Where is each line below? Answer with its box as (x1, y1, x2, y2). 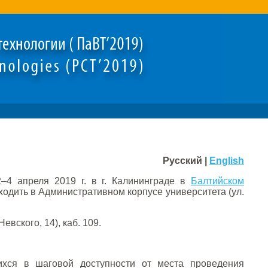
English (209, 156, 244, 166)
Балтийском (191, 176, 244, 186)
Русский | (163, 156, 209, 166)
